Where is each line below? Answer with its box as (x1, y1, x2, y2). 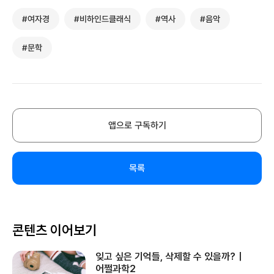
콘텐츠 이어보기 (12, 222, 97, 239)
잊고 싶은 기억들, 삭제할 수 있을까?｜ (95, 251, 245, 263)
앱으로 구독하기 (108, 120, 166, 131)
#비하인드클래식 (74, 14, 131, 24)
